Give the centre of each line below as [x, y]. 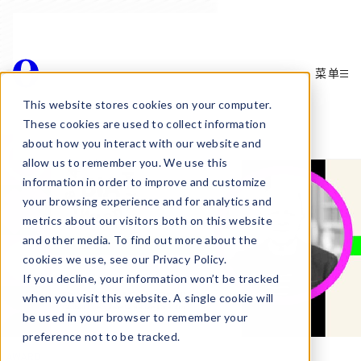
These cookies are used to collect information [145, 124]
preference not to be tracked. [102, 336]
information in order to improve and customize [145, 182]
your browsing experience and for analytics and [147, 201]
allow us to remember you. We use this [125, 162]
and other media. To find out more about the [140, 240]
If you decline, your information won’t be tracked [151, 278]
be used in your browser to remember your [135, 317]
